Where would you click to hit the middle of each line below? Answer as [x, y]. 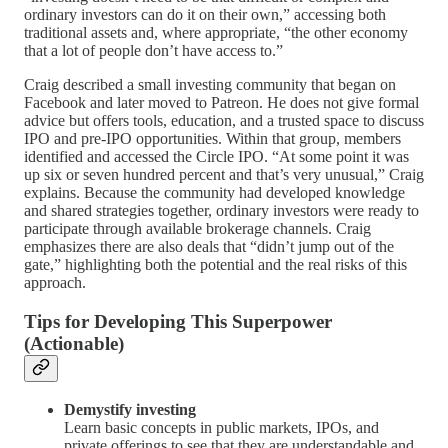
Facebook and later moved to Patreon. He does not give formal [221, 103]
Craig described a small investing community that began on [210, 85]
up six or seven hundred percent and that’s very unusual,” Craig [224, 175]
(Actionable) [74, 343]
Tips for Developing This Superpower [178, 321]
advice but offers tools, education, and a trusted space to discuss [224, 121]
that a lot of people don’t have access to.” [153, 51]
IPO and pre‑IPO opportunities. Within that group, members [212, 139]
